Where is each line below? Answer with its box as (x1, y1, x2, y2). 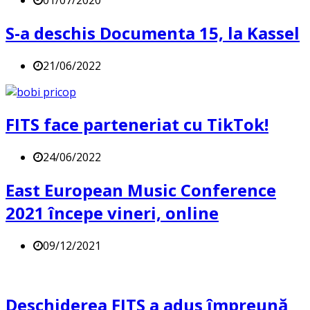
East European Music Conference (6, 179, 276, 202)
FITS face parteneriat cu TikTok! (6, 113, 268, 136)
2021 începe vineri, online (6, 201, 219, 225)
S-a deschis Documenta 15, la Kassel (6, 21, 300, 44)
